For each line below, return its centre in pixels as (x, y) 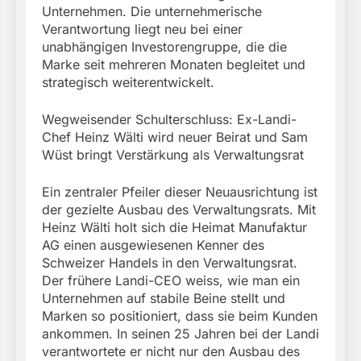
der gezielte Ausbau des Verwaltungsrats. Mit (179, 210)
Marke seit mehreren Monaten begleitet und (174, 65)
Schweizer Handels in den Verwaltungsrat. (170, 263)
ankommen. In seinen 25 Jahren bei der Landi (180, 334)
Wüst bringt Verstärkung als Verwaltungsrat (173, 155)
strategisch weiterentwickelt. (128, 83)
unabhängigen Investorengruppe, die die (164, 47)
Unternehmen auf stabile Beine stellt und (164, 299)
